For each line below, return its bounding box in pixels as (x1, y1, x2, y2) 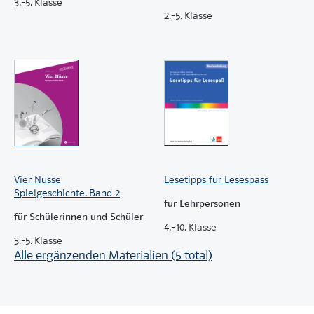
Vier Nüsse (14, 172, 61, 186)
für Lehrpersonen (164, 196, 240, 210)
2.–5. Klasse (164, 8, 212, 22)
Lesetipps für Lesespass (164, 172, 268, 186)
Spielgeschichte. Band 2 (14, 186, 120, 199)
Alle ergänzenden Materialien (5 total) (14, 247, 212, 263)
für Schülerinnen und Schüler (14, 210, 143, 223)
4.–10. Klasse (164, 220, 217, 233)
